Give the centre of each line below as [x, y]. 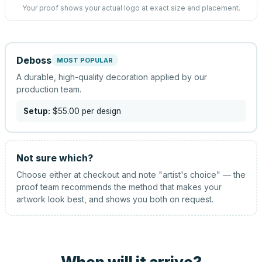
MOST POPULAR [85, 60]
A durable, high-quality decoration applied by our [111, 77]
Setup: [37, 111]
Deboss [34, 60]
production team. [49, 89]
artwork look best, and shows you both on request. [115, 199]
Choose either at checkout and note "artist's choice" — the [131, 174]
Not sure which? [54, 158]
